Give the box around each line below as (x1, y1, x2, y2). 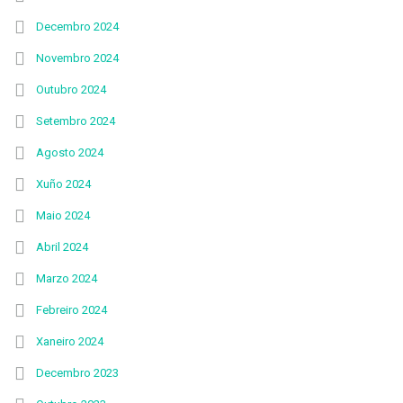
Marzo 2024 (36, 272, 97, 285)
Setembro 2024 (36, 114, 115, 128)
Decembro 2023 (36, 366, 119, 380)
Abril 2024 (36, 240, 88, 254)
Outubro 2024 (36, 83, 106, 96)
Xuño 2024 (36, 177, 91, 191)
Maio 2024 (36, 209, 90, 222)
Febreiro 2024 (36, 303, 107, 317)
